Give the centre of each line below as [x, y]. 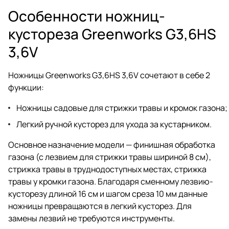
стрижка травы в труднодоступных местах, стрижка [107, 169]
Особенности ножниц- [87, 16]
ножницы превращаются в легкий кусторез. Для [100, 206]
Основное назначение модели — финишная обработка [112, 144]
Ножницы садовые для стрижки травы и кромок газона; [122, 108]
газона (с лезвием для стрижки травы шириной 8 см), [110, 157]
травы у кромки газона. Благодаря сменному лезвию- [111, 181]
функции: [26, 87]
